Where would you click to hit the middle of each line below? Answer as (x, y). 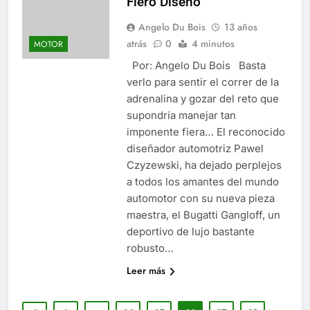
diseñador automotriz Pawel (195, 148)
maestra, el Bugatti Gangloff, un (203, 215)
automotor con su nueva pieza (200, 198)
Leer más (146, 270)
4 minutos (213, 43)
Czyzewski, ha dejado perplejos (204, 165)
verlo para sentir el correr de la (202, 82)
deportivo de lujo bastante (190, 231)
